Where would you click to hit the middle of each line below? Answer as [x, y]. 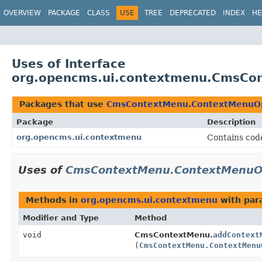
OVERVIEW [22, 13]
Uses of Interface [69, 63]
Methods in [53, 200]
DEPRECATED [193, 13]
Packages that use [63, 104]
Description [231, 122]
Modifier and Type [61, 218]
